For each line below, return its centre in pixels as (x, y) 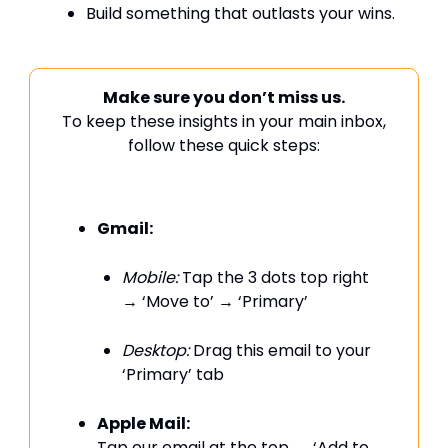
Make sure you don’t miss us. (224, 97)
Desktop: (155, 350)
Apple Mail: (143, 423)
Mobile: (150, 277)
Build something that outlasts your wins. (240, 13)
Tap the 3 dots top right (273, 277)
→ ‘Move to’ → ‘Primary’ (215, 301)
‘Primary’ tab (173, 374)
